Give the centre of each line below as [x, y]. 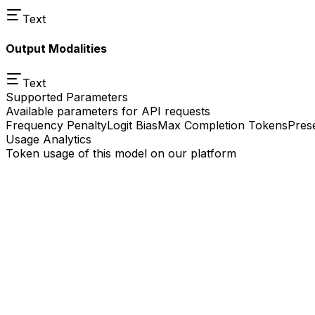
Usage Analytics [49, 139]
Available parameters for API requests [108, 111]
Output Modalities [56, 48]
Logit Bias [132, 125]
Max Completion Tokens [223, 125]
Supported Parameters [67, 97]
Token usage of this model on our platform [121, 153]
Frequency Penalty [56, 125]
